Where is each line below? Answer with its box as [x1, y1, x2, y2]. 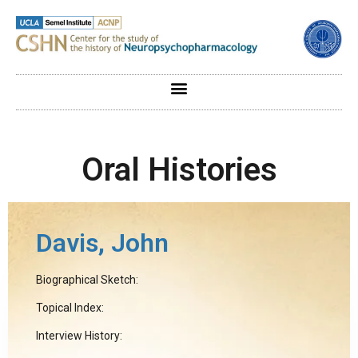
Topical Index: [36, 300, 104, 314]
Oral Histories [81, 150, 277, 189]
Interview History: [36, 329, 122, 343]
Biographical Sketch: [36, 272, 138, 286]
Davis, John [36, 227, 169, 258]
